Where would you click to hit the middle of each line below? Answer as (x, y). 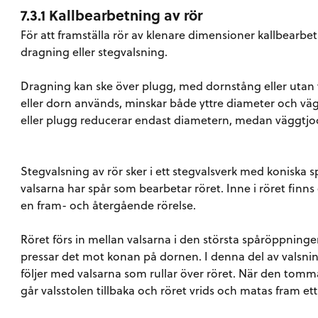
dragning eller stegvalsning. (94, 51)
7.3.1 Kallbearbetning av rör (112, 15)
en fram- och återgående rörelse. (109, 205)
